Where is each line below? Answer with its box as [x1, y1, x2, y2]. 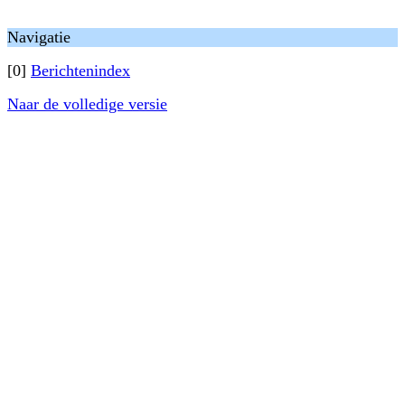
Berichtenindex [31, 61, 130, 80]
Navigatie [7, 28, 71, 46]
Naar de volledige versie [7, 95, 167, 113]
